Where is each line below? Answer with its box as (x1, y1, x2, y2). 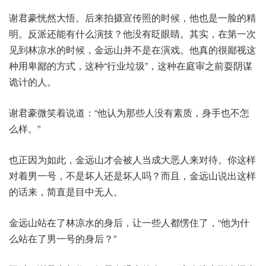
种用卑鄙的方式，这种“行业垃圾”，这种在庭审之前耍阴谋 (9, 59, 252, 73)
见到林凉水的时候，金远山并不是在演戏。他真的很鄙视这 (9, 43, 256, 57)
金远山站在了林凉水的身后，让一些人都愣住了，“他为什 (9, 216, 249, 230)
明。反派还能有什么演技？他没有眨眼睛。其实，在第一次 (9, 27, 256, 41)
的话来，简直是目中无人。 (9, 185, 123, 199)
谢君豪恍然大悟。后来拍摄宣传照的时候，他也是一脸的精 (9, 11, 256, 25)
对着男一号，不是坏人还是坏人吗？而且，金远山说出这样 (9, 169, 256, 183)
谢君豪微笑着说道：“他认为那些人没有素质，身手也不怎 (9, 106, 249, 120)
